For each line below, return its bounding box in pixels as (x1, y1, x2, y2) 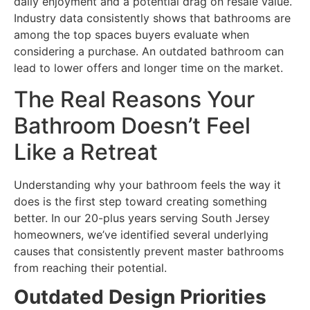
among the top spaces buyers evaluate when (14, 28, 249, 42)
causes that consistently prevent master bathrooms (14, 244, 284, 258)
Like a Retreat (14, 138, 158, 165)
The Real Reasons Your (14, 85, 255, 113)
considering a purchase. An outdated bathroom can (14, 44, 284, 59)
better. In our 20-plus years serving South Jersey (14, 210, 270, 225)
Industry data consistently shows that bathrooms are (14, 11, 291, 26)
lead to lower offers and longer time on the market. (14, 61, 283, 75)
